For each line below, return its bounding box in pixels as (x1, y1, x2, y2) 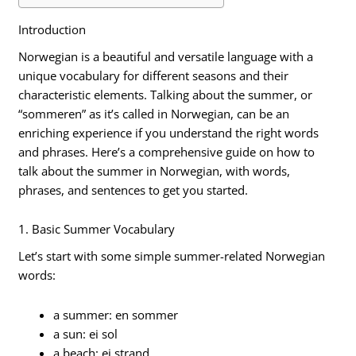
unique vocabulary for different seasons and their (18, 67, 289, 83)
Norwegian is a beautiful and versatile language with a (18, 48, 314, 64)
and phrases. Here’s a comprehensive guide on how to (18, 143, 315, 160)
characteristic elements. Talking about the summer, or (18, 86, 313, 103)
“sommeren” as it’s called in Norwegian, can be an (18, 105, 290, 122)
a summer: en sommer (53, 307, 179, 323)
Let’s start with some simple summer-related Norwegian (18, 248, 326, 265)
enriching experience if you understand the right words (18, 124, 319, 141)
